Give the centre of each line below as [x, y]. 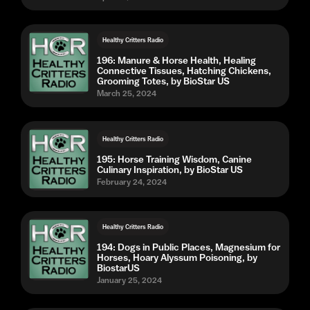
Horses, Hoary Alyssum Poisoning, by [177, 257]
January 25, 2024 [129, 280]
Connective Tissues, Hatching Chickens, [184, 71]
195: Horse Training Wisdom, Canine [174, 159]
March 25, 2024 [127, 93]
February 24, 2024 [132, 182]
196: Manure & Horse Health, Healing [176, 60]
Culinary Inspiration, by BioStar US [170, 169]
